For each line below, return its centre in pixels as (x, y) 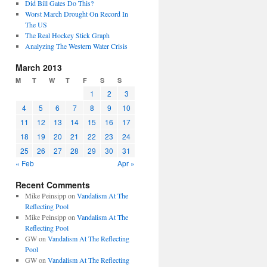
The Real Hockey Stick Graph (67, 35)
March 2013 (39, 67)
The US (36, 24)
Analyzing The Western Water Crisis (76, 46)
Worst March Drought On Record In (76, 14)
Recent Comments (53, 185)
